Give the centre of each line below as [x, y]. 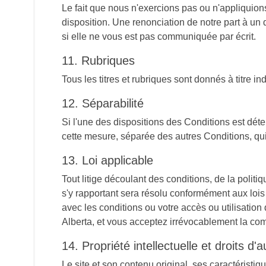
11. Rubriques [98, 61]
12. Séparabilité [103, 103]
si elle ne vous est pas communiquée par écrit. [159, 37]
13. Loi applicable [107, 160]
